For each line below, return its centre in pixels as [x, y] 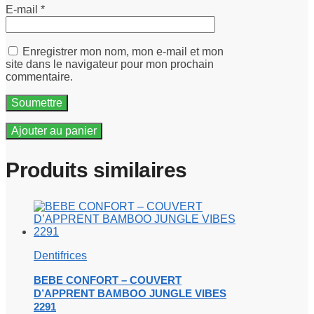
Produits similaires [96, 170]
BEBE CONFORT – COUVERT [108, 280]
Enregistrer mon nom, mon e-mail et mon [123, 51]
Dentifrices [60, 255]
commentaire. [39, 76]
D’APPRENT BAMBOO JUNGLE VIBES [130, 293]
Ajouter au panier [54, 130]
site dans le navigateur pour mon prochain [110, 64]
